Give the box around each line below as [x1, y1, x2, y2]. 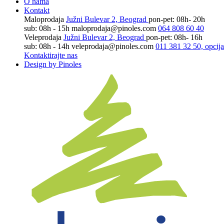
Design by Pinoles [24, 60, 81, 68]
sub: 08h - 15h [24, 24, 69, 32]
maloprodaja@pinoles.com [71, 24, 156, 32]
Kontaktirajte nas [24, 51, 77, 59]
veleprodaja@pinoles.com [71, 42, 153, 50]
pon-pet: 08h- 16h [146, 33, 202, 41]
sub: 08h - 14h [24, 42, 69, 50]
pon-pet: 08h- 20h [148, 15, 205, 23]
